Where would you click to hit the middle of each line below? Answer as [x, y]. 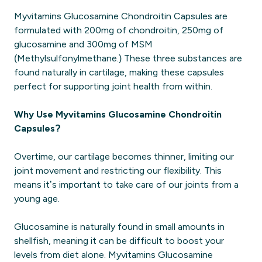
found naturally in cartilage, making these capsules [119, 72]
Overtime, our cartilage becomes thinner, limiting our [124, 156]
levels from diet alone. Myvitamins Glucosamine [113, 255]
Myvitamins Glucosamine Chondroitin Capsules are [121, 16]
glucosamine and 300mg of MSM [83, 44]
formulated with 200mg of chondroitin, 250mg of [119, 30]
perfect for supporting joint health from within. [113, 86]
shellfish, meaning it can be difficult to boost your [119, 241]
